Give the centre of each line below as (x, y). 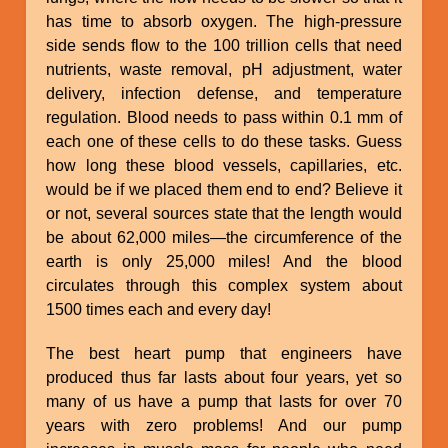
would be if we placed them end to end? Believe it (224, 189)
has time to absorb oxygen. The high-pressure (224, 21)
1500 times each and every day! (159, 309)
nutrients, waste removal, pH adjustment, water (224, 69)
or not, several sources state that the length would (224, 213)
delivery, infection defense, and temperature (224, 93)
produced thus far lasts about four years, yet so (224, 377)
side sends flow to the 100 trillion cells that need (224, 45)
